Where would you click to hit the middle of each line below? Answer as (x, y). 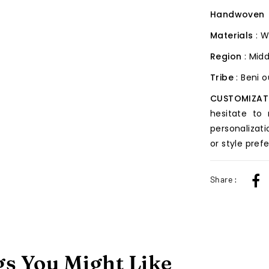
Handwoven (237, 14)
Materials (233, 35)
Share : (224, 179)
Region (227, 56)
